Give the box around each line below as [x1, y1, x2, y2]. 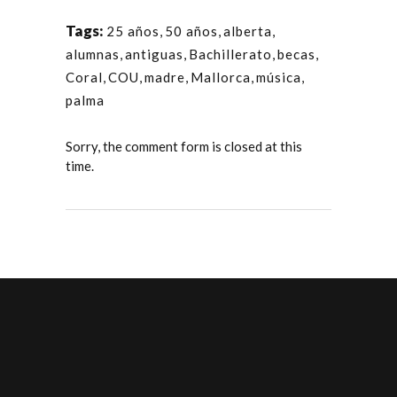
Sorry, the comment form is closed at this [66, 138, 302, 154]
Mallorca [191, 69, 251, 85]
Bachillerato [189, 46, 272, 62]
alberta [223, 23, 272, 39]
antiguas [125, 46, 183, 62]
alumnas [66, 46, 120, 62]
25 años [106, 23, 160, 39]
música [256, 69, 301, 85]
